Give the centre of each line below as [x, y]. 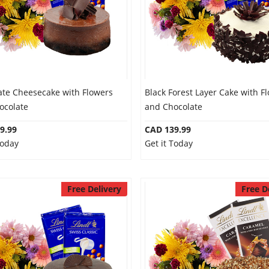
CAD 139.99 [168, 129]
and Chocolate [173, 107]
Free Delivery [94, 189]
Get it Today [168, 143]
